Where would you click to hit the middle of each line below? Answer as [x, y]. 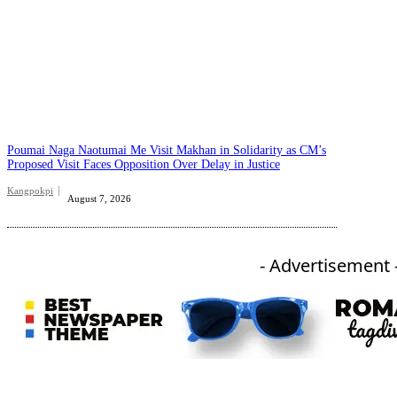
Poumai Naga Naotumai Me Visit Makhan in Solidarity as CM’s [167, 151]
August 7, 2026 [99, 199]
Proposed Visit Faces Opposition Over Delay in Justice [144, 165]
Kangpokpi [30, 191]
